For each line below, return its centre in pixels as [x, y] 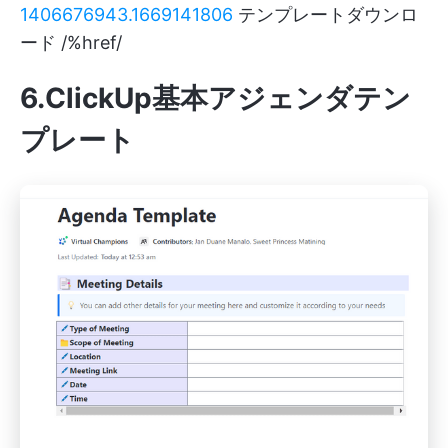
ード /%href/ [71, 43]
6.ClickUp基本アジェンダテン [215, 98]
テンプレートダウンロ [325, 15]
